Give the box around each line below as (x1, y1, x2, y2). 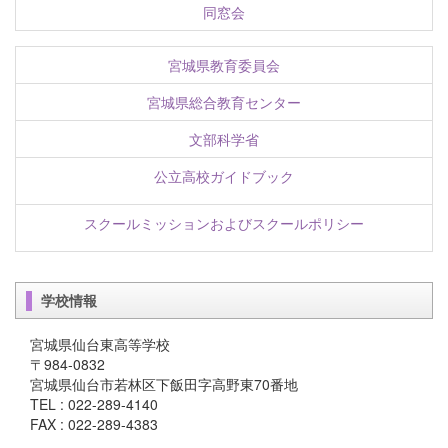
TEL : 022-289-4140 (30, 394, 158, 415)
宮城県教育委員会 (168, 55, 280, 76)
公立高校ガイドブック (154, 166, 294, 187)
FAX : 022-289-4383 (30, 414, 158, 435)
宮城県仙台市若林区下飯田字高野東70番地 (30, 374, 298, 395)
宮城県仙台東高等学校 (30, 334, 170, 355)
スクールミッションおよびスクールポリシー (84, 213, 364, 234)
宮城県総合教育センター (147, 92, 301, 113)
